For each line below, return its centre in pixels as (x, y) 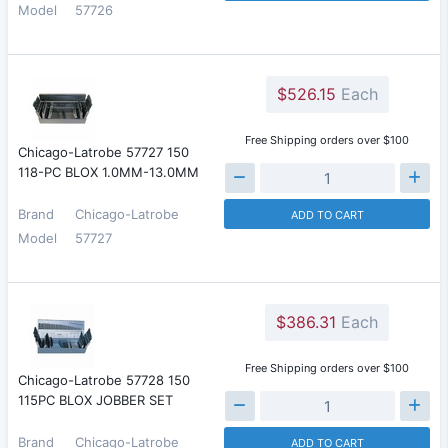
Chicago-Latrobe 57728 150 (104, 380)
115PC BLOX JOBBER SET (95, 400)
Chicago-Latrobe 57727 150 (103, 152)
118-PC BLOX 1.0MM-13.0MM (108, 172)
